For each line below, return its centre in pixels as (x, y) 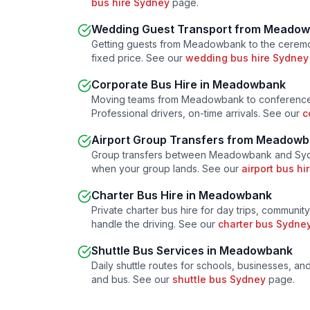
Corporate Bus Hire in (152, 84)
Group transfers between (150, 155)
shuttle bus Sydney (219, 279)
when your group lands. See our (166, 168)
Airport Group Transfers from (174, 140)
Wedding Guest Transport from (177, 29)
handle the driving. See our (155, 224)
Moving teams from (136, 99)
